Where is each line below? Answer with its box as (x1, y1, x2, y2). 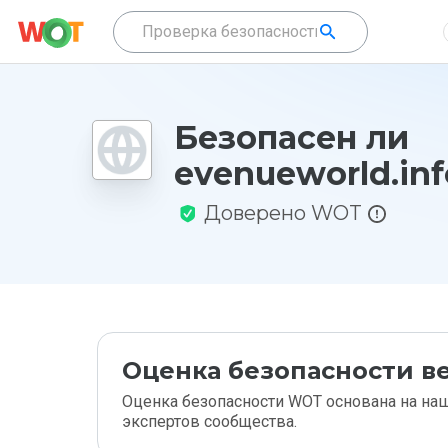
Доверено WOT (204, 201, 362, 225)
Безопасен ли (174, 118, 409, 157)
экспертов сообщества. (122, 412, 297, 431)
